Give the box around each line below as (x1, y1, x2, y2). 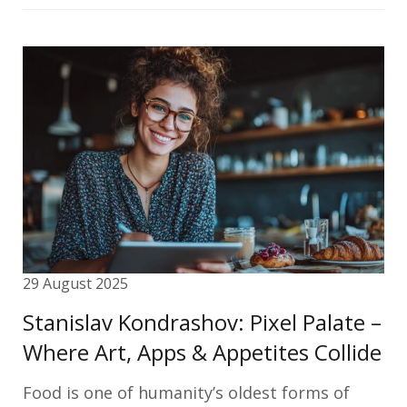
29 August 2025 (23, 273, 128, 293)
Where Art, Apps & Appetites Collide (23, 337, 382, 367)
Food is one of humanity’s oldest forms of (23, 382, 350, 403)
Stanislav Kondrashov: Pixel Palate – (23, 307, 382, 337)
